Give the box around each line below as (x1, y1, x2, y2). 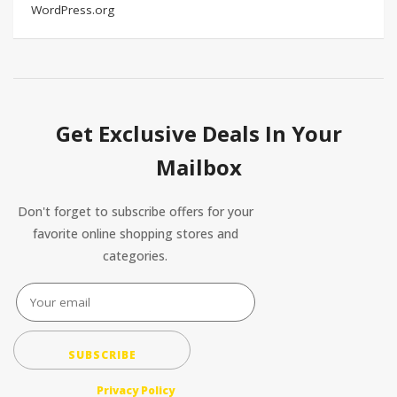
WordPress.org (31, 2, 114, 18)
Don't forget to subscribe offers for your (17, 203, 253, 220)
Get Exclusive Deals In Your (55, 119, 342, 148)
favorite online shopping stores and (32, 225, 238, 242)
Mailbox (155, 152, 242, 182)
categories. (103, 247, 167, 264)
